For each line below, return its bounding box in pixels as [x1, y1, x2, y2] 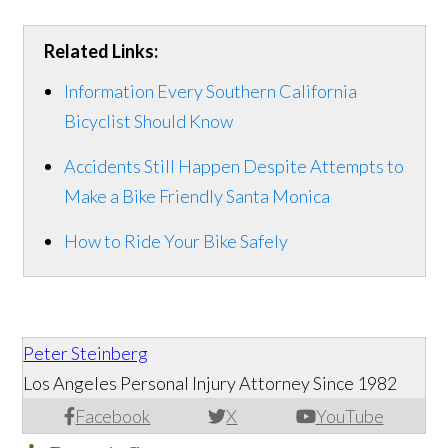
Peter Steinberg [23, 342, 149, 365]
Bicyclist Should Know [63, 110, 233, 133]
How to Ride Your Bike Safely [63, 230, 288, 253]
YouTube [315, 405, 384, 428]
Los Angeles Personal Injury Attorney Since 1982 [23, 372, 398, 395]
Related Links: [43, 40, 158, 63]
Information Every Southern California [63, 80, 357, 103]
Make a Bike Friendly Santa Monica [63, 185, 330, 208]
